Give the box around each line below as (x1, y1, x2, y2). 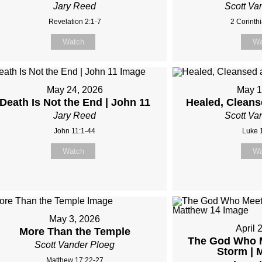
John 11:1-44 (54, 127, 96, 135)
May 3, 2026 (49, 214, 101, 224)
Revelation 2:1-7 (48, 18, 101, 26)
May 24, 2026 (46, 85, 103, 95)
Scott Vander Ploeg (35, 240, 115, 250)
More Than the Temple (19, 226, 130, 237)
